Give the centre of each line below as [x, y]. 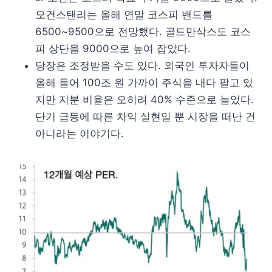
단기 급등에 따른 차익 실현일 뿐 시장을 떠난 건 [145, 117]
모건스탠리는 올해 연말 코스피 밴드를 [124, 15]
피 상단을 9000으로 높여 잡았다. [113, 49]
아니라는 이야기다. [80, 134]
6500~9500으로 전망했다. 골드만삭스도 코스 [143, 32]
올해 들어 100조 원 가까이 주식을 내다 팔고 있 [144, 83]
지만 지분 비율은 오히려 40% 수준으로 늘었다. [144, 100]
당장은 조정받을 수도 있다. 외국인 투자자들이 [142, 66]
